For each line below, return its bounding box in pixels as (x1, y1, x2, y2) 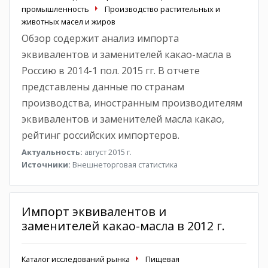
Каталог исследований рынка (22, 253, 130, 264)
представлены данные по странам (22, 80, 184, 93)
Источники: (22, 159, 71, 170)
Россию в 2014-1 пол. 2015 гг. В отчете (22, 63, 200, 77)
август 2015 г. (83, 146, 132, 157)
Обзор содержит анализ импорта (22, 31, 179, 45)
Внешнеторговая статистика (71, 159, 178, 170)
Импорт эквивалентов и (22, 203, 166, 220)
